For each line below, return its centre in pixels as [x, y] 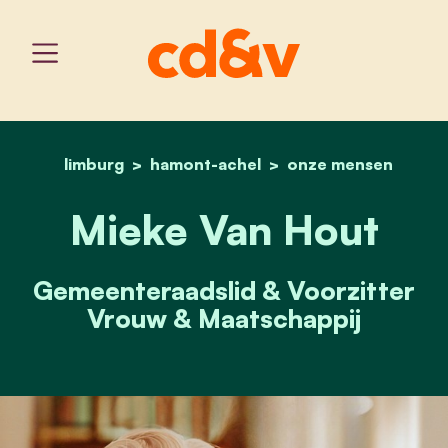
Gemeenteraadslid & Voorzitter [224, 289]
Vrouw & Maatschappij [224, 317]
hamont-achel [205, 163]
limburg [93, 163]
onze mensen [339, 163]
